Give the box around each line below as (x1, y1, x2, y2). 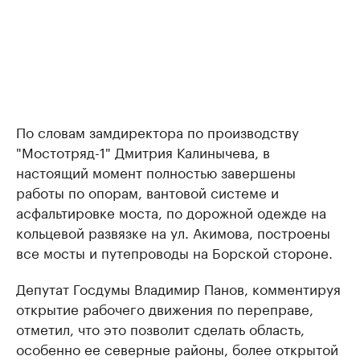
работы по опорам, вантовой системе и (16, 181, 279, 202)
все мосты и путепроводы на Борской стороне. (16, 241, 333, 263)
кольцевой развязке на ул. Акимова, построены (16, 221, 330, 243)
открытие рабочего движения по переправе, (16, 297, 313, 319)
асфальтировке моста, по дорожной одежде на (16, 201, 326, 223)
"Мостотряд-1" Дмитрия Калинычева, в (16, 141, 270, 162)
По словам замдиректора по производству (16, 121, 299, 142)
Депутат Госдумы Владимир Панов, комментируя (16, 277, 341, 299)
